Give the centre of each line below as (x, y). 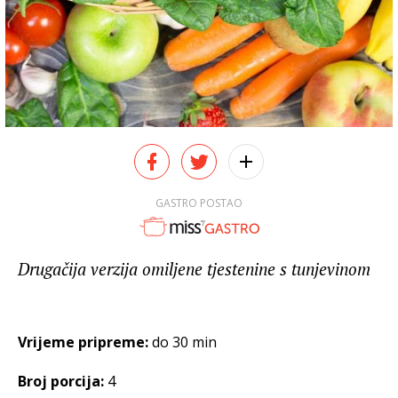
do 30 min (184, 342)
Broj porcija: (63, 382)
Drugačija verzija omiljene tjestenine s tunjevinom (194, 269)
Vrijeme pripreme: (85, 342)
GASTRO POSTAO (199, 203)
